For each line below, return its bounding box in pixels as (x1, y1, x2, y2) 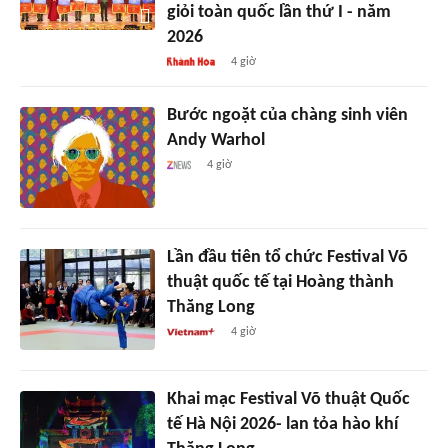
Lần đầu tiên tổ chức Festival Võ (166, 248, 408, 268)
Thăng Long (166, 298, 255, 318)
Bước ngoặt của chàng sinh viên (166, 106, 408, 126)
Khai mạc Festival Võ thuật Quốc (166, 389, 410, 409)
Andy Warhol (166, 131, 265, 151)
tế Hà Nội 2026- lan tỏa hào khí (166, 414, 398, 434)
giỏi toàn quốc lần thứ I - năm (166, 3, 391, 23)
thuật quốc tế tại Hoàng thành (166, 273, 394, 293)
